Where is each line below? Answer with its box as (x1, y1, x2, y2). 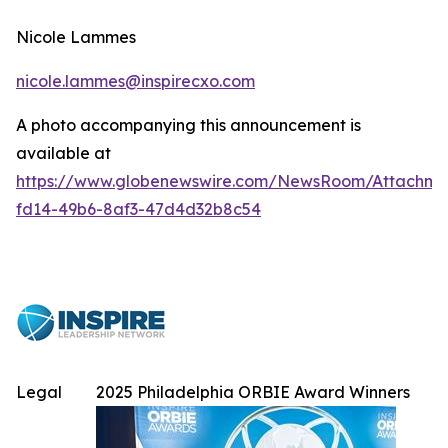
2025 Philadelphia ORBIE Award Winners (96, 381, 410, 402)
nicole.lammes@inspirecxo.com (16, 70, 255, 91)
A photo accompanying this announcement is (16, 114, 361, 135)
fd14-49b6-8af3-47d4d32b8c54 (16, 198, 261, 219)
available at (16, 142, 111, 163)
